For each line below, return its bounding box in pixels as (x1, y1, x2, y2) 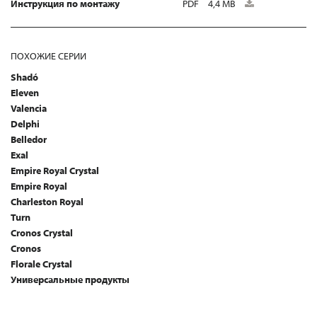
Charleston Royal (11, 195, 83, 209)
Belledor (11, 133, 47, 146)
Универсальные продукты (11, 273, 129, 287)
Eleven (11, 86, 39, 100)
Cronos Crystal (11, 226, 73, 240)
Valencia (11, 102, 47, 115)
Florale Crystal (11, 258, 72, 271)
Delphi (11, 117, 40, 131)
